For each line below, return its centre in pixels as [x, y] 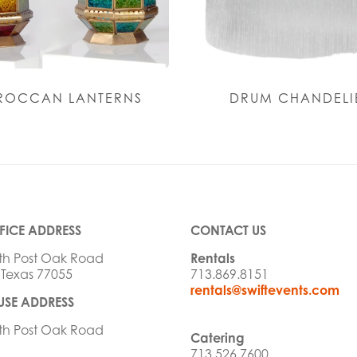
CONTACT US [228, 231]
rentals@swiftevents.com [265, 290]
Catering [217, 338]
